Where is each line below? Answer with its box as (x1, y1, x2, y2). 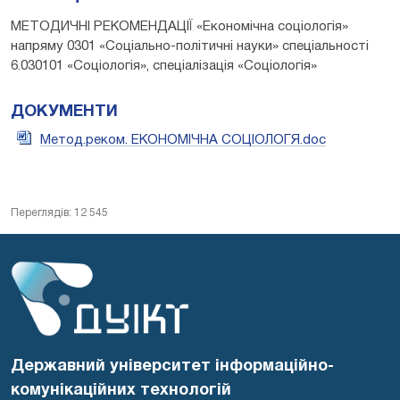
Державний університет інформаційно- (11, 359, 334, 375)
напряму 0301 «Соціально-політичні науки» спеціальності (11, 39, 369, 53)
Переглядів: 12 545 (11, 207, 108, 218)
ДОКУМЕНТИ (11, 104, 118, 120)
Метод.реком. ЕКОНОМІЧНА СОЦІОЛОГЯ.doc (40, 133, 326, 146)
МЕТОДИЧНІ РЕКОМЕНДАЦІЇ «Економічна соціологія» (11, 20, 348, 33)
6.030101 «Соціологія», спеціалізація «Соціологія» (11, 59, 317, 72)
